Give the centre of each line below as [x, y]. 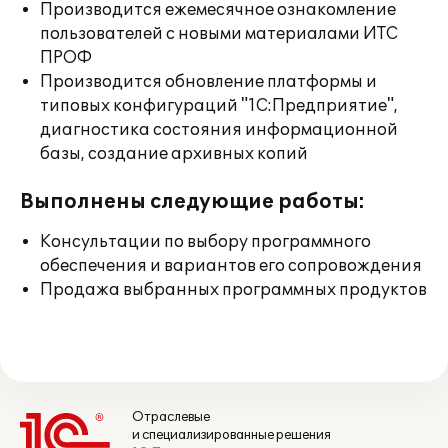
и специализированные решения [231, 435]
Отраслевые [171, 417]
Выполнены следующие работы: [192, 202]
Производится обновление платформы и [208, 82]
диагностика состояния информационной [219, 130]
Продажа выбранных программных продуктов [233, 290]
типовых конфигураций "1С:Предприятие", [219, 106]
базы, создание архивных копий [174, 154]
